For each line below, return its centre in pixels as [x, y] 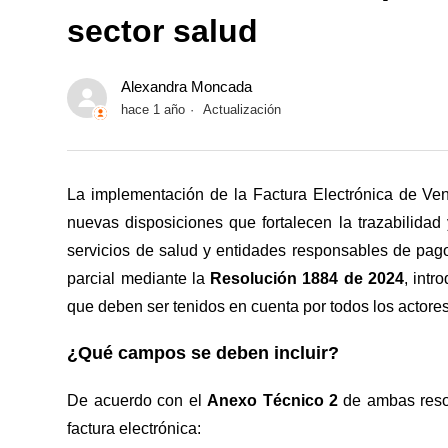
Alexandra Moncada [187, 87]
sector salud [163, 31]
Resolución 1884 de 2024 [307, 279]
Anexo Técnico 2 [272, 401]
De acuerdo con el [137, 401]
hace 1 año [153, 110]
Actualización [242, 110]
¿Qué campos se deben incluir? [203, 353]
